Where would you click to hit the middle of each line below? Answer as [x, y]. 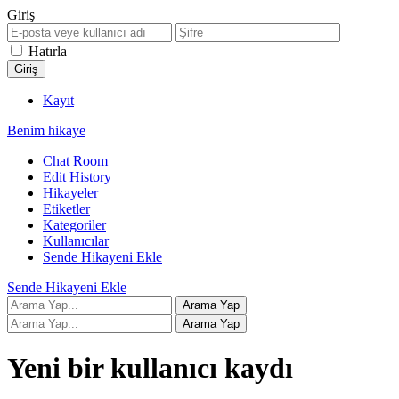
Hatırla [48, 51]
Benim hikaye [46, 130]
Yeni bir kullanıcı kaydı [150, 368]
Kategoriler [74, 225]
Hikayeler [70, 193]
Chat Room [75, 161]
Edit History [77, 177]
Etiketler [66, 209]
